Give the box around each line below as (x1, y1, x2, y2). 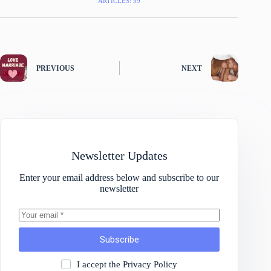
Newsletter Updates (71, 148, 168, 162)
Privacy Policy (122, 259, 177, 269)
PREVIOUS (36, 64, 74, 73)
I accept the (76, 259, 123, 269)
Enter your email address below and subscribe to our (19, 172, 220, 183)
